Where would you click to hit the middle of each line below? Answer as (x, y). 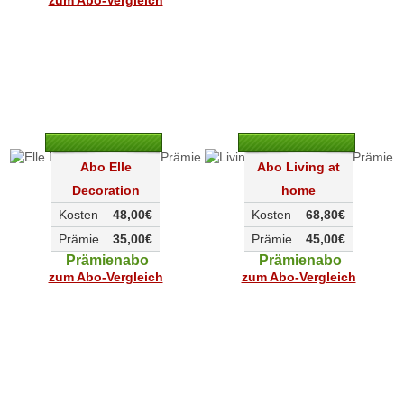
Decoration (106, 190)
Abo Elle (106, 166)
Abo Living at (298, 166)
